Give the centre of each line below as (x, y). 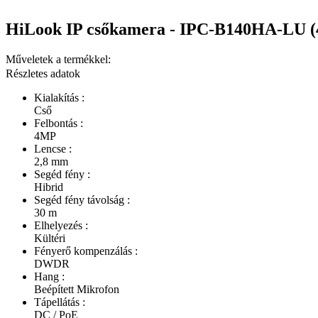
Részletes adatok (43, 73)
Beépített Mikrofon (77, 289)
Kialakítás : (59, 97)
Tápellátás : (60, 302)
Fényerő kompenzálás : (86, 251)
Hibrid (49, 187)
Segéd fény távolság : (82, 199)
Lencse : (53, 148)
